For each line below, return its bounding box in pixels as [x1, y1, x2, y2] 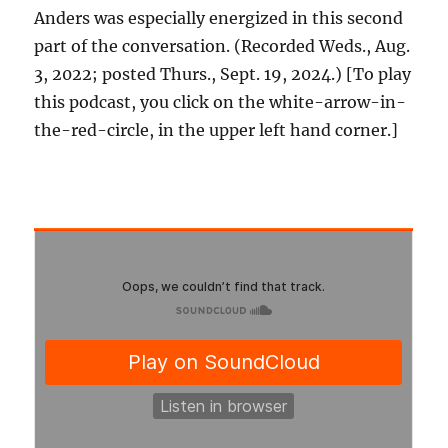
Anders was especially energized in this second [34, 8, 404, 29]
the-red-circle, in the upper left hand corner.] [34, 120, 399, 141]
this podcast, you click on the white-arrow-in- [34, 92, 407, 113]
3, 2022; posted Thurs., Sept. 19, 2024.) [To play [34, 64, 412, 85]
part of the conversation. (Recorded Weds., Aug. [34, 36, 411, 57]
